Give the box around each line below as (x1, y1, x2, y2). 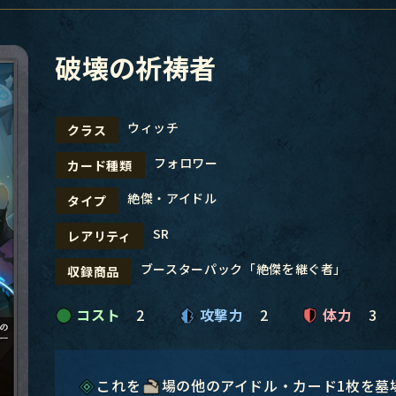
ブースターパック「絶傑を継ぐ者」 (140, 260, 347, 278)
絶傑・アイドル (127, 189, 217, 207)
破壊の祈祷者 (55, 48, 217, 87)
